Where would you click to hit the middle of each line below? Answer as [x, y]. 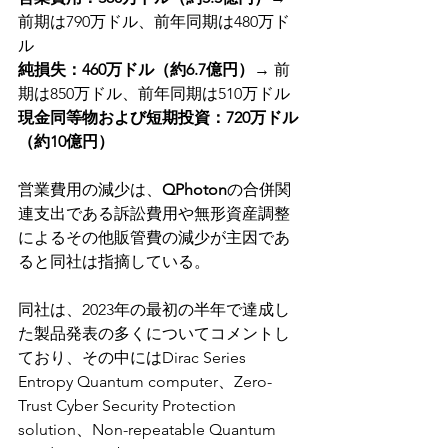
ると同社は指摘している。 [114, 261]
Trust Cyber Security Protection [129, 405]
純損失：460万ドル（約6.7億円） [136, 69]
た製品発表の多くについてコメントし [154, 333]
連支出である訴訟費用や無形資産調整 [154, 213]
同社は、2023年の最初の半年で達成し [154, 309]
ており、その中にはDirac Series [134, 357]
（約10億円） [66, 141]
